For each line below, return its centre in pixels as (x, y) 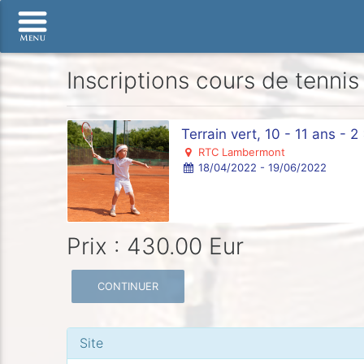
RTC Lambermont (240, 152)
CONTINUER (128, 286)
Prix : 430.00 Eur (156, 246)
